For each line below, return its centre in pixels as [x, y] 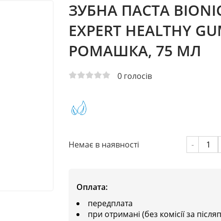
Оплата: [92, 187]
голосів [137, 76]
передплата [110, 203]
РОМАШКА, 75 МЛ [135, 51]
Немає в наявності [104, 144]
